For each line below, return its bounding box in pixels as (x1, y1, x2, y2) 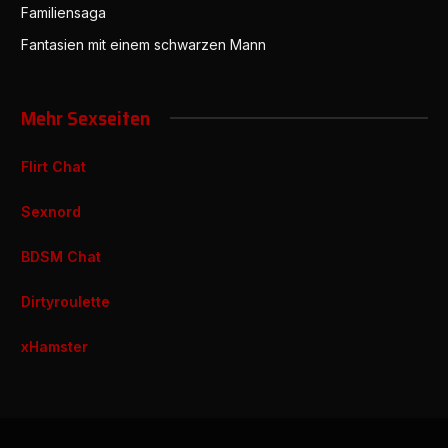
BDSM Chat (21, 247, 101, 265)
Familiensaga (21, 3, 106, 21)
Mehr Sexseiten (21, 101, 150, 134)
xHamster (21, 338, 88, 356)
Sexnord (21, 202, 81, 220)
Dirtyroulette (21, 293, 110, 311)
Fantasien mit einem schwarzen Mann (21, 35, 266, 53)
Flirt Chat (21, 157, 86, 175)
